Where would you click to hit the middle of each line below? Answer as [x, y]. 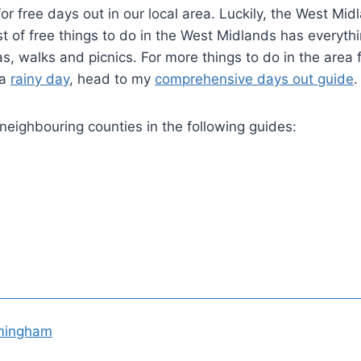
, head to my [112, 79]
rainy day [40, 79]
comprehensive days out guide [254, 79]
